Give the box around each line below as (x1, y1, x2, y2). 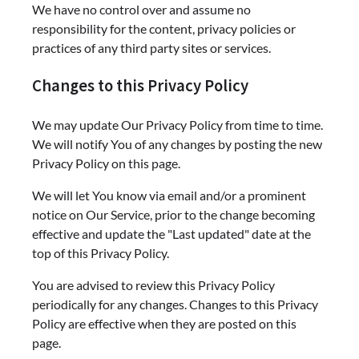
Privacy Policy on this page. (32, 155, 180, 171)
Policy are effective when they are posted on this (32, 316, 296, 332)
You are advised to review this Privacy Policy (32, 277, 275, 293)
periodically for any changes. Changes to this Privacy (32, 296, 318, 313)
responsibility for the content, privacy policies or (32, 20, 296, 36)
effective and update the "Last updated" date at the (32, 226, 311, 242)
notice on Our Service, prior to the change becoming (32, 207, 315, 223)
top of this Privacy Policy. (32, 245, 169, 261)
